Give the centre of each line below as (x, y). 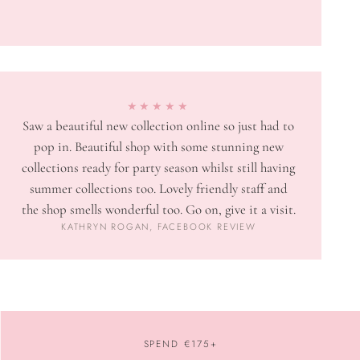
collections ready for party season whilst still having (159, 168)
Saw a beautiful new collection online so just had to (159, 126)
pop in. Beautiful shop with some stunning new (158, 147)
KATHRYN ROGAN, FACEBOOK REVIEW (158, 227)
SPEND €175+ (180, 344)
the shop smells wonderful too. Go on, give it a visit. (158, 210)
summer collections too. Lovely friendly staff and (158, 189)
